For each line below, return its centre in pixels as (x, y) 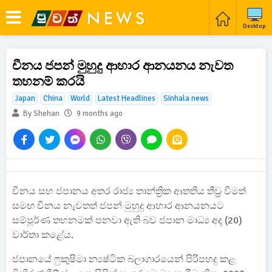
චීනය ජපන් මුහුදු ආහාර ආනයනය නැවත (123, 66)
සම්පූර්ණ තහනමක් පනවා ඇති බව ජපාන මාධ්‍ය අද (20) (127, 220)
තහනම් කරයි (48, 81)
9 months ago (100, 114)
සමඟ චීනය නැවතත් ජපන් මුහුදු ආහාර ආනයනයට (118, 206)
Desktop (254, 26)
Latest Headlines (127, 98)
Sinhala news (186, 98)
